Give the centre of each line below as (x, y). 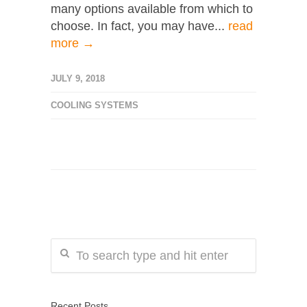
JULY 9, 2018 (78, 78)
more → (73, 43)
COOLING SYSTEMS (95, 105)
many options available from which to (152, 9)
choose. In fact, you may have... (139, 26)
